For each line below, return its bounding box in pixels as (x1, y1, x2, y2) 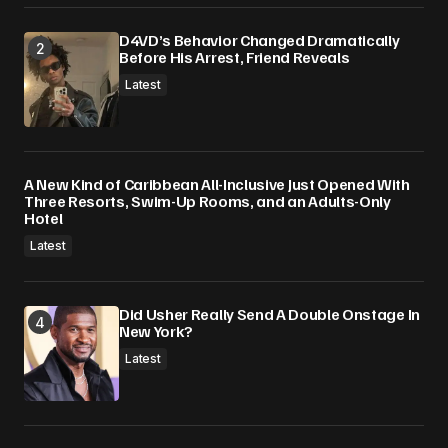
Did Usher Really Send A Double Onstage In (119, 304, 420, 324)
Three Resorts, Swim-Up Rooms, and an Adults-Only (24, 191, 391, 211)
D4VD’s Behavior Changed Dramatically (119, 30, 400, 50)
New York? (119, 321, 194, 341)
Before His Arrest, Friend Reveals (119, 47, 350, 67)
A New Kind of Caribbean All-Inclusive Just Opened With (24, 174, 410, 194)
